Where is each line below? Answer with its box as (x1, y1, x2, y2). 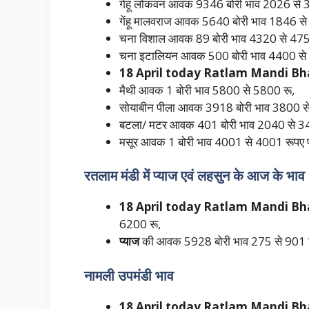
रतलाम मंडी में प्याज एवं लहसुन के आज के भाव (84, 166, 305, 186)
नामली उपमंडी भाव (84, 266, 174, 285)
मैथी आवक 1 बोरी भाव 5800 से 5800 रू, (119, 81, 295, 98)
